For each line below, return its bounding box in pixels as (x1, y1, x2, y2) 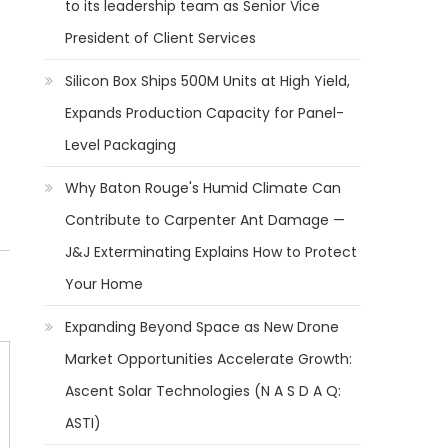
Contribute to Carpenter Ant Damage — (65, 210, 346, 230)
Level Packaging (65, 135, 177, 155)
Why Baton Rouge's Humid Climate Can (65, 178, 342, 198)
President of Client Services (65, 28, 257, 48)
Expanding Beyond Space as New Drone (65, 317, 340, 337)
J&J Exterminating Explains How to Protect (65, 242, 358, 262)
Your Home (65, 274, 144, 294)
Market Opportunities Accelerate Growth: (65, 349, 353, 369)
